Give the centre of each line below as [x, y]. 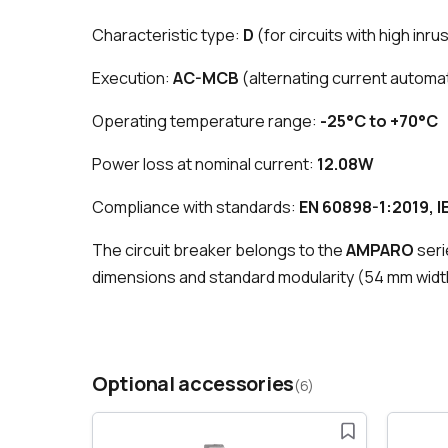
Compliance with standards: [195, 207]
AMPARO [380, 250]
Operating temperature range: [206, 121]
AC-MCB [206, 78]
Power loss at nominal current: [204, 164]
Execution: [132, 78]
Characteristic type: [167, 35]
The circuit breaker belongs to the [219, 250]
